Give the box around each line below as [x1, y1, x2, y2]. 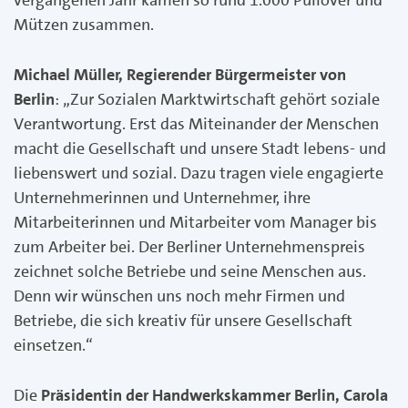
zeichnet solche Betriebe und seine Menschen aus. [14, 260, 366, 282]
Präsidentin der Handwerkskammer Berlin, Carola [41, 383, 388, 406]
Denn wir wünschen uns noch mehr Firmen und [14, 284, 345, 307]
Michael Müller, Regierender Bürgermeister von [14, 63, 346, 86]
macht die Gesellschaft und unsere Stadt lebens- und [14, 137, 386, 159]
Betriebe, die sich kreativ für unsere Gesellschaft [14, 309, 352, 331]
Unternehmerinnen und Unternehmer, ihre [14, 186, 311, 209]
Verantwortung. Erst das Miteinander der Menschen [14, 112, 379, 135]
